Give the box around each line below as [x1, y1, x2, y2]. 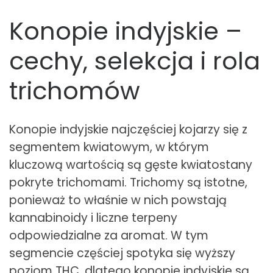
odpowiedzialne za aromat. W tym [9, 227, 208, 244]
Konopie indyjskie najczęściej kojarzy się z [9, 121, 247, 138]
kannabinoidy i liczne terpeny [9, 210, 177, 227]
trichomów [9, 74, 140, 108]
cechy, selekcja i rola [9, 44, 260, 79]
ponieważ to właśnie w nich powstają [9, 192, 227, 209]
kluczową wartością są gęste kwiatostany [9, 157, 252, 174]
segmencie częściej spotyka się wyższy [9, 245, 235, 262]
